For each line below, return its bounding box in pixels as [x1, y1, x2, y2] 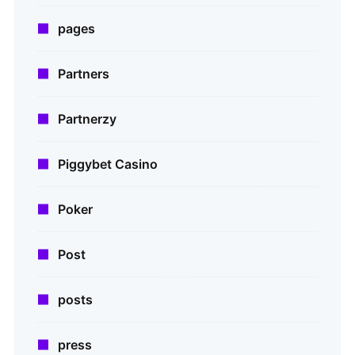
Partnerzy [58, 111, 116, 128]
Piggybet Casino [58, 156, 158, 173]
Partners [58, 66, 109, 82]
